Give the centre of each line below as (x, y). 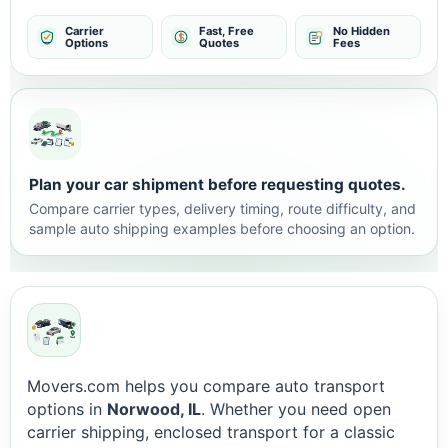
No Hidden (361, 31)
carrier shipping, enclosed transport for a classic (211, 432)
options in (67, 409)
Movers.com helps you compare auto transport (206, 386)
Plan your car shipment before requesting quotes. (217, 184)
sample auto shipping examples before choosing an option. (222, 228)
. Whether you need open (296, 409)
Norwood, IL (154, 409)
